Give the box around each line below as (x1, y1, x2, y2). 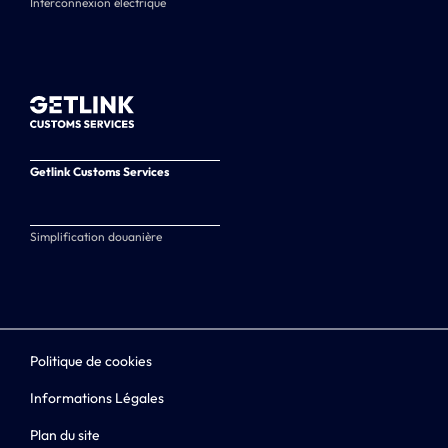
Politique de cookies (30, 352, 152, 371)
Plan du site (30, 425, 100, 444)
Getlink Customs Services (30, 163, 170, 179)
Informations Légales (30, 388, 164, 407)
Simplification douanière (30, 228, 162, 244)
